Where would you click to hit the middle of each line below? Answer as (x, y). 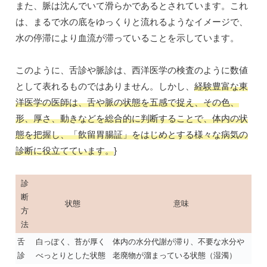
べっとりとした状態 (71, 256)
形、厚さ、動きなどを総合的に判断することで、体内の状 (132, 119)
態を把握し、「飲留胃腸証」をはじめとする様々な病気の (132, 135)
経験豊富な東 (221, 86)
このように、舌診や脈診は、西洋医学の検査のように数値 (132, 70)
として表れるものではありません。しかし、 (105, 86)
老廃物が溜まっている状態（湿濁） (175, 256)
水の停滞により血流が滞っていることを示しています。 (127, 38)
